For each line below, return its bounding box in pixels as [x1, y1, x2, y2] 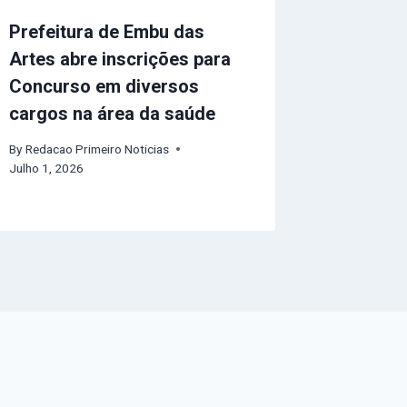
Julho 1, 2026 [9, 160, 84, 175]
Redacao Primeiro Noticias [25, 141, 169, 156]
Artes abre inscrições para [9, 47, 232, 70]
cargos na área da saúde [9, 102, 216, 124]
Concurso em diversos [9, 74, 200, 97]
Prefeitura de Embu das [9, 20, 205, 43]
